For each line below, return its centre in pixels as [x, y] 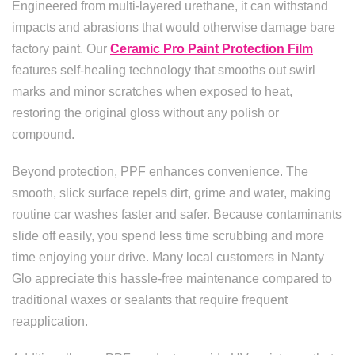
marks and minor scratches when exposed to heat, [152, 92]
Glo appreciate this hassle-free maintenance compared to [172, 279]
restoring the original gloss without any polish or [145, 113]
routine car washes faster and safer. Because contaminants [177, 214]
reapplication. [50, 321]
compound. [43, 134]
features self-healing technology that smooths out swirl [164, 70]
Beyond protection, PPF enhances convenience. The [160, 172]
